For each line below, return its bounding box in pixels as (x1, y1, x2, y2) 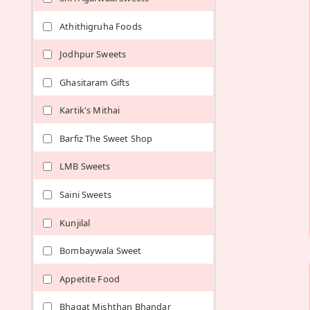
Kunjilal (60, 216, 91, 229)
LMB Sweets (60, 160, 111, 173)
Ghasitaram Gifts (60, 75, 130, 89)
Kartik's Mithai (60, 104, 120, 117)
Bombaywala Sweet (60, 244, 142, 257)
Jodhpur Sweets (60, 48, 127, 61)
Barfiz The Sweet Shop (60, 131, 153, 145)
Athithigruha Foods (60, 19, 142, 33)
